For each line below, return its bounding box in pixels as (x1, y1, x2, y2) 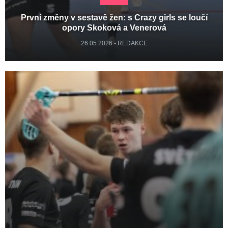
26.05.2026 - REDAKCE (80, 40, 148, 47)
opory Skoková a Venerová (62, 23, 166, 32)
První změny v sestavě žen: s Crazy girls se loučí (20, 13, 208, 22)
